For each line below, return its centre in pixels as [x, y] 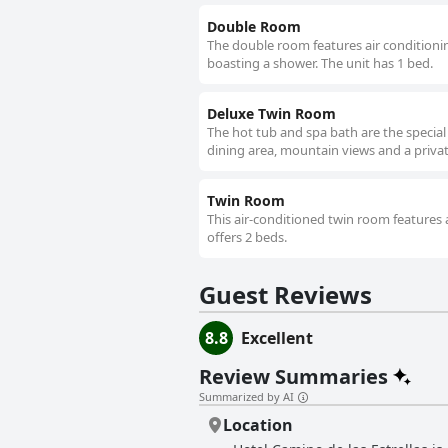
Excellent [277, 338]
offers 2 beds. [247, 237]
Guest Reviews [285, 295]
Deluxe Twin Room [271, 114]
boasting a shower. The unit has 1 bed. [320, 63]
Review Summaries [293, 377]
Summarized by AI [246, 397]
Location [258, 425]
